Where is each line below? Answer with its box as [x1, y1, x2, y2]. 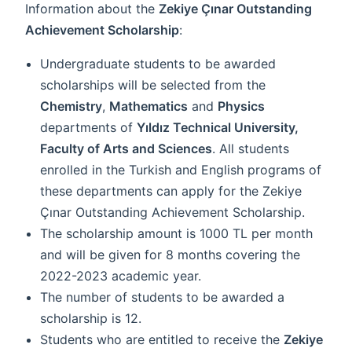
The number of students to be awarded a [40, 288, 285, 305]
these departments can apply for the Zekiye [40, 182, 302, 199]
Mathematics [109, 97, 189, 114]
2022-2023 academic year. [40, 267, 202, 284]
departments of [40, 119, 137, 135]
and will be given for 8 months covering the [40, 246, 301, 262]
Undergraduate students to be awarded [40, 55, 277, 71]
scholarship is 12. [40, 310, 142, 326]
